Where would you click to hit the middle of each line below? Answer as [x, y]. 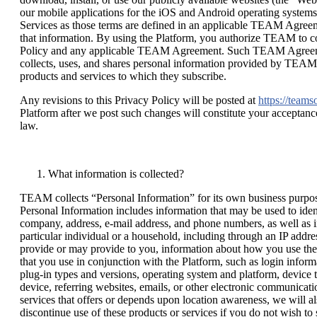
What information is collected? [116, 174]
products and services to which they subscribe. [123, 76]
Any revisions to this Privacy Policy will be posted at [139, 100]
